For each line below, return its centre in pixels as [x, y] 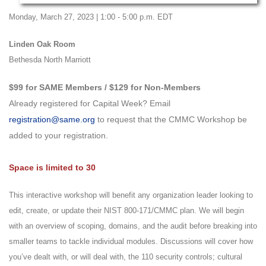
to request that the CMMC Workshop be [171, 119]
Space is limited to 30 [52, 167]
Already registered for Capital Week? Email [90, 103]
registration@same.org [52, 119]
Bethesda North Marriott [50, 59]
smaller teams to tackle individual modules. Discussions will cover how [131, 241]
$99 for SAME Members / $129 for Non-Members [105, 87]
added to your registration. [58, 135]
